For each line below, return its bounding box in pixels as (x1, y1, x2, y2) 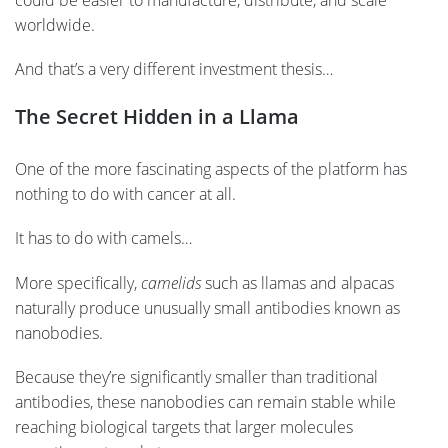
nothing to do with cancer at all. (15, 183, 236, 206)
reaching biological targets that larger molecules (15, 415, 353, 438)
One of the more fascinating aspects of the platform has (15, 158, 407, 181)
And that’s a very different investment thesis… (15, 58, 333, 81)
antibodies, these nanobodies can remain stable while (15, 390, 396, 413)
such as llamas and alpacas (201, 271, 394, 294)
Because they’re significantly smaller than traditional (15, 365, 378, 388)
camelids (141, 271, 201, 294)
